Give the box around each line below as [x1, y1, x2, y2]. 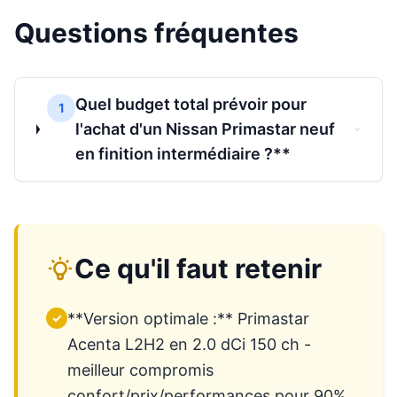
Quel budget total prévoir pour [75, 95, 307, 113]
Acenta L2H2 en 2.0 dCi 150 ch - [67, 335, 311, 354]
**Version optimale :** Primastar [67, 309, 309, 328]
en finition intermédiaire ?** [75, 144, 292, 163]
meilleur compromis [67, 361, 214, 379]
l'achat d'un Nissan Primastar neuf [75, 120, 336, 138]
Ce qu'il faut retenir [74, 253, 322, 284]
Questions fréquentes [14, 17, 299, 49]
